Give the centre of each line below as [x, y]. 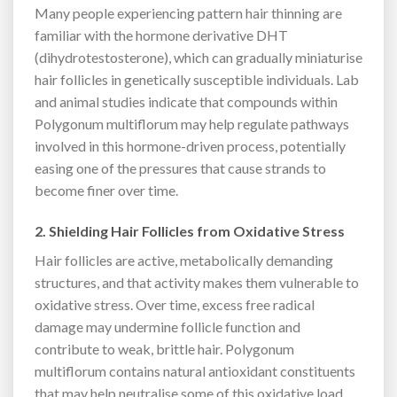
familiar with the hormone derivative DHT [161, 35]
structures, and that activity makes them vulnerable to [197, 282]
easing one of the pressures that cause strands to [180, 167]
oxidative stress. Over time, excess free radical [175, 304]
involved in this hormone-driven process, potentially [190, 145]
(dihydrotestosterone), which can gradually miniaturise [198, 57]
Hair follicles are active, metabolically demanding [184, 260]
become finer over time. [106, 190]
